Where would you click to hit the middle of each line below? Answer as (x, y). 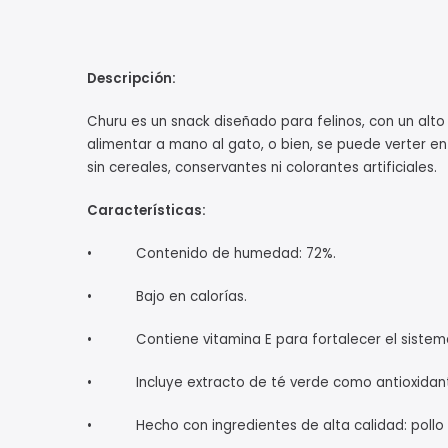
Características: (146, 211)
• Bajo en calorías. (167, 297)
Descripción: (131, 79)
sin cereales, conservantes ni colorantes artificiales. (262, 168)
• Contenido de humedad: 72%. (211, 254)
